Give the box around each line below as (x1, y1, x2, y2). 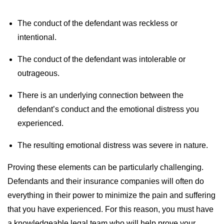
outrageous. (17, 69, 59, 77)
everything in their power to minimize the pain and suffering (7, 191, 215, 199)
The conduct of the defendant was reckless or (17, 19, 177, 27)
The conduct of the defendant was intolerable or (17, 55, 185, 63)
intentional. (17, 33, 56, 41)
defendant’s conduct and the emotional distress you (17, 105, 199, 113)
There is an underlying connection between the (17, 91, 183, 99)
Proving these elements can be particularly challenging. (7, 163, 203, 171)
